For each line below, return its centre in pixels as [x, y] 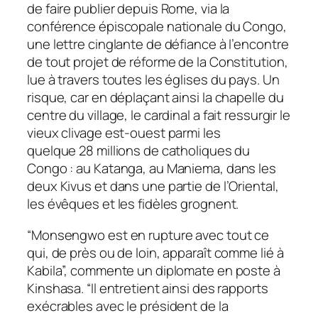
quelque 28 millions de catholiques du [139, 151]
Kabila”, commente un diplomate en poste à [154, 270]
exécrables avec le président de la [128, 306]
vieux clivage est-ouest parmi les [124, 133]
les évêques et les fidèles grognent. [133, 204]
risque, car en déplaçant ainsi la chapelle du [155, 98]
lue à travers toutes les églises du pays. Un [153, 80]
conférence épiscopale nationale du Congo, [157, 27]
